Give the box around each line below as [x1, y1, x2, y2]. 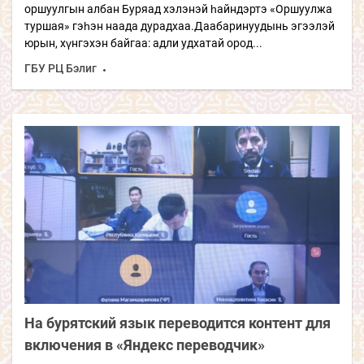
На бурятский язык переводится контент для [24, 314, 331, 331]
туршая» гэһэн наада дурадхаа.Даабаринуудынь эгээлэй [24, 19, 335, 33]
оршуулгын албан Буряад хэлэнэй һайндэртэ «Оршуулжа [24, 2, 332, 16]
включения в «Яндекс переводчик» [24, 336, 265, 353]
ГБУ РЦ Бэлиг [24, 62, 97, 76]
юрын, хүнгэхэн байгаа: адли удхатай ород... [24, 37, 262, 50]
